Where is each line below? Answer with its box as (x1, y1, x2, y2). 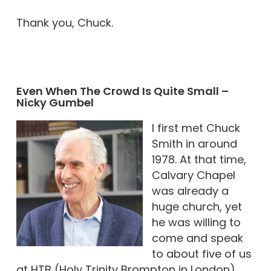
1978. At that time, (151, 152, 246, 167)
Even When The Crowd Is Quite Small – (16, 83, 229, 99)
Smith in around (151, 136, 237, 151)
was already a (151, 183, 229, 198)
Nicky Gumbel (16, 95, 94, 110)
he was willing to (151, 215, 241, 230)
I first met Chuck (151, 120, 240, 135)
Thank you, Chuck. (16, 15, 113, 30)
